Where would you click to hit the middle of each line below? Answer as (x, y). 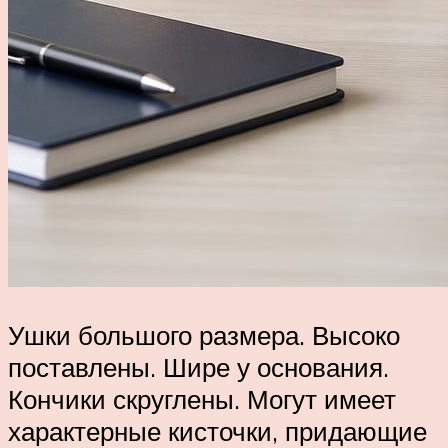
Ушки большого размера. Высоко (204, 335)
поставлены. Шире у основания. (198, 367)
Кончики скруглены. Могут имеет (202, 399)
